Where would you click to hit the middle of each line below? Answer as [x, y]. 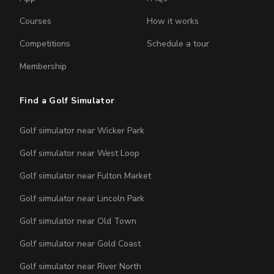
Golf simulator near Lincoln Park [82, 198]
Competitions [45, 44]
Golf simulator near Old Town [78, 221]
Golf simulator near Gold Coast [80, 244]
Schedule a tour [178, 44]
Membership [43, 66]
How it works [173, 21]
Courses [35, 21]
